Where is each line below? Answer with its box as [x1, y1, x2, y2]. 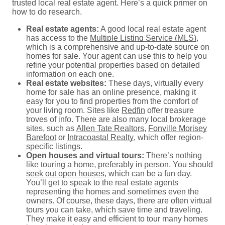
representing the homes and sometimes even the [26, 187, 199, 196]
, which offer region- [134, 133, 203, 142]
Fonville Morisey [148, 124, 207, 133]
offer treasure [145, 105, 194, 115]
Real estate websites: [26, 78, 108, 87]
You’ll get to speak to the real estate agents [26, 178, 178, 187]
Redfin [122, 105, 145, 115]
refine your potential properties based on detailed [26, 60, 200, 69]
